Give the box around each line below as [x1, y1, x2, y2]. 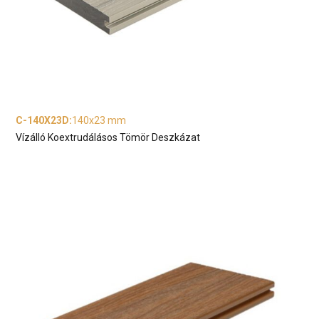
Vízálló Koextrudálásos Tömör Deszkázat [16, 132, 201, 144]
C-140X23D [16, 115, 70, 127]
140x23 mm [72, 115, 127, 127]
